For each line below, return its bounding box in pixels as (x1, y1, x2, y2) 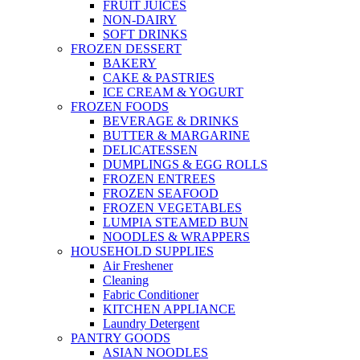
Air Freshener (103, 259, 173, 273)
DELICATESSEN (103, 143, 198, 157)
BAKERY (103, 56, 157, 71)
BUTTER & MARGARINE (103, 129, 250, 143)
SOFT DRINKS (103, 27, 187, 42)
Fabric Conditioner (103, 288, 198, 302)
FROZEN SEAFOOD (103, 186, 219, 201)
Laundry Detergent (103, 317, 199, 331)
